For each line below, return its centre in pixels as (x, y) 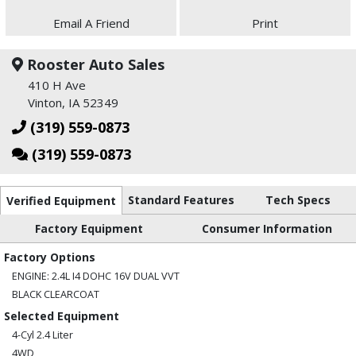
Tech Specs (298, 199)
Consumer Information (267, 228)
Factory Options (50, 257)
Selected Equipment (62, 315)
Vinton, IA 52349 (73, 102)
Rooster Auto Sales (93, 64)
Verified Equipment (61, 200)
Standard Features (181, 199)
